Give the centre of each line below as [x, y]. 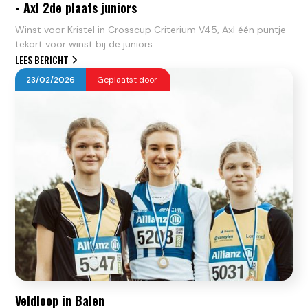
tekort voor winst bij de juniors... [87, 44]
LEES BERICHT [42, 60]
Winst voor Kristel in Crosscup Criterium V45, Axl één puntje [151, 30]
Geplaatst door [129, 80]
